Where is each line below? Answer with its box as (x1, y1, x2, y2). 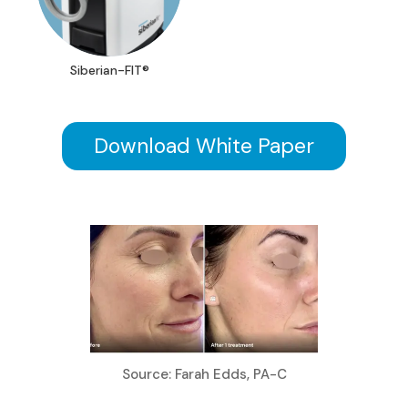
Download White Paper (94, 131, 314, 159)
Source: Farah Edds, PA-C (121, 364, 287, 383)
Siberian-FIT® (69, 62, 149, 78)
